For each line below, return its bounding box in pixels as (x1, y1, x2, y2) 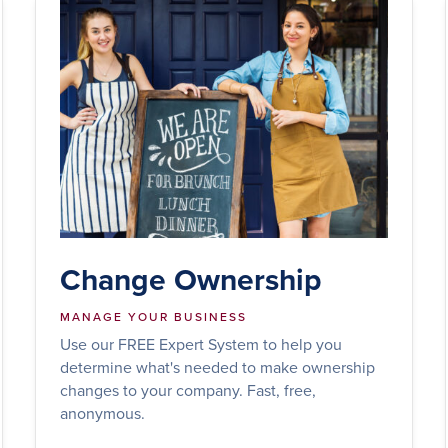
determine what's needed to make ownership (59, 355, 375, 378)
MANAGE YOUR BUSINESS (59, 307, 247, 325)
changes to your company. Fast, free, (59, 378, 316, 401)
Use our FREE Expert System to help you (59, 332, 342, 355)
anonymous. (59, 401, 145, 424)
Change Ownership (59, 257, 322, 301)
